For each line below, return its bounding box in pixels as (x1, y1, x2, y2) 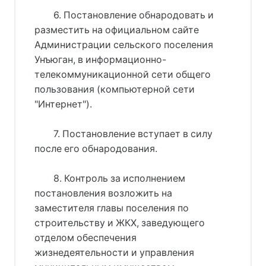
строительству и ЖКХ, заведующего (34, 217, 205, 229)
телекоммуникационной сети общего (34, 68, 211, 80)
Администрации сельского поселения (34, 39, 213, 50)
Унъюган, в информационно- (34, 53, 166, 65)
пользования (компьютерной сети (34, 83, 195, 95)
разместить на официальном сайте (34, 24, 199, 36)
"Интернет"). (34, 98, 92, 110)
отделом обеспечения (34, 232, 137, 243)
